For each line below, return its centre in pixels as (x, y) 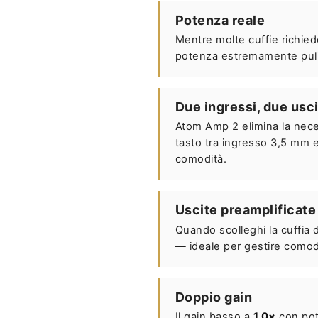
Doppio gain (214, 297)
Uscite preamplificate (246, 210)
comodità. (201, 159)
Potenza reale (220, 21)
